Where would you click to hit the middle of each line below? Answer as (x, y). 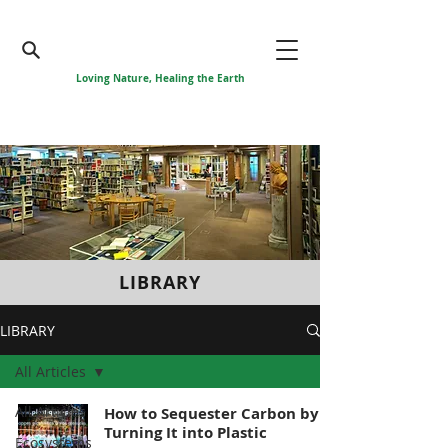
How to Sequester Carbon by (211, 413)
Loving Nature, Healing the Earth (160, 78)
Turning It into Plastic (185, 432)
